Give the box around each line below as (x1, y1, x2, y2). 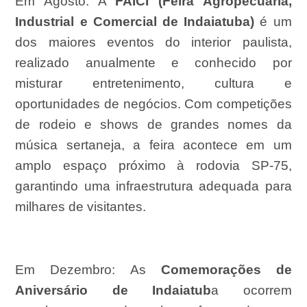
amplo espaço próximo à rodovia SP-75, (15, 158, 292, 173)
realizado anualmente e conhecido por (15, 56, 292, 71)
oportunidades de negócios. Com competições (15, 97, 292, 112)
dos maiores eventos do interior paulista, (15, 35, 292, 50)
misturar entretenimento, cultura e (15, 76, 292, 91)
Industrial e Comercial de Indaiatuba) (15, 14, 255, 29)
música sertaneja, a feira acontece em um (15, 138, 292, 153)
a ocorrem (211, 283, 292, 298)
